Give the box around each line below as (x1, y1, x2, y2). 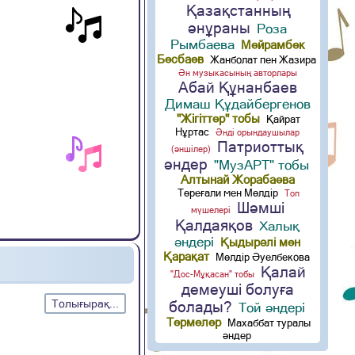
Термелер (166, 315, 221, 329)
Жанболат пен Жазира (210, 53, 317, 66)
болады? (168, 297, 232, 315)
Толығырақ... (51, 297, 119, 311)
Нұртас (175, 125, 210, 138)
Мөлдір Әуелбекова (216, 250, 311, 263)
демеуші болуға (181, 280, 294, 298)
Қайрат (265, 113, 300, 125)
